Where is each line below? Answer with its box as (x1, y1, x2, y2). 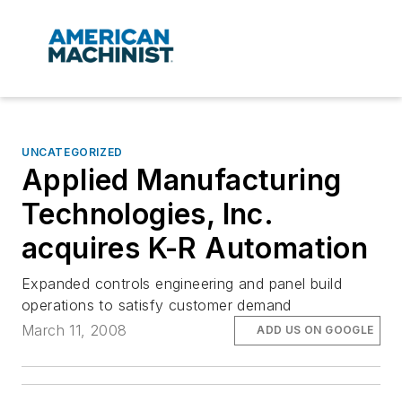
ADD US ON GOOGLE (257, 323, 374, 337)
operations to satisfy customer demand (22, 296, 292, 315)
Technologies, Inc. (22, 197, 274, 232)
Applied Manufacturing (22, 162, 342, 198)
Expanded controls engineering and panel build (22, 275, 342, 293)
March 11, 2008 (22, 321, 127, 340)
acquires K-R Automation (22, 231, 369, 267)
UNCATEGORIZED (22, 145, 123, 160)
